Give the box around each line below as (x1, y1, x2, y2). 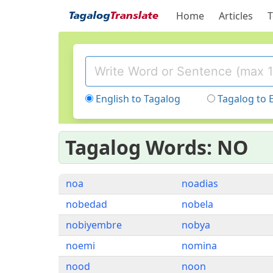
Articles (218, 9, 253, 23)
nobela (182, 197, 213, 211)
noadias (182, 177, 218, 190)
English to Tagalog (96, 92, 180, 105)
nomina (182, 239, 217, 252)
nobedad (66, 197, 107, 211)
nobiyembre (66, 218, 122, 232)
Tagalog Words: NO (65, 134, 248, 160)
